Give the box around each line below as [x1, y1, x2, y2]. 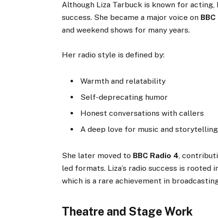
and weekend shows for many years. [62, 25, 190, 35]
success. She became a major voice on [62, 13, 201, 22]
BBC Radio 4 [133, 150, 179, 160]
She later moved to [62, 150, 133, 160]
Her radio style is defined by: [62, 50, 165, 59]
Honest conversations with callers [80, 108, 204, 118]
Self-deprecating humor [80, 92, 168, 102]
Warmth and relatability [80, 76, 166, 86]
